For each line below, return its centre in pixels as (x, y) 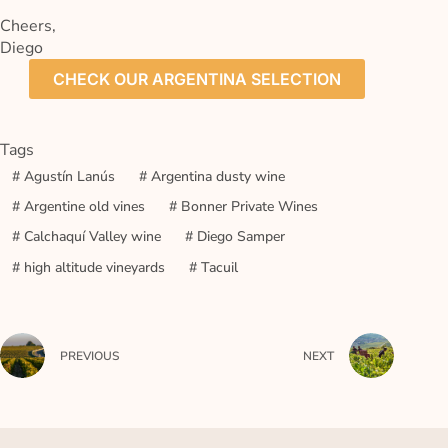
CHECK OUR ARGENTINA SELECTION (197, 79)
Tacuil (217, 267)
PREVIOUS (89, 355)
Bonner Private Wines (247, 206)
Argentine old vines (82, 206)
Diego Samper (238, 237)
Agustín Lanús (67, 176)
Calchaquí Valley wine (90, 237)
